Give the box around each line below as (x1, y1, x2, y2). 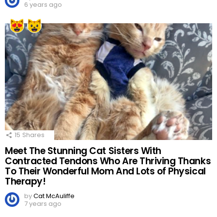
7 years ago (24, 199, 62, 209)
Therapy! (5, 175, 46, 188)
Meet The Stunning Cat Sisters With (5, 144, 161, 158)
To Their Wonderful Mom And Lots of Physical (5, 165, 206, 178)
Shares (22, 130, 45, 140)
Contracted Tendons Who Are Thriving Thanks (5, 155, 211, 168)
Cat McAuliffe (33, 191, 75, 201)
